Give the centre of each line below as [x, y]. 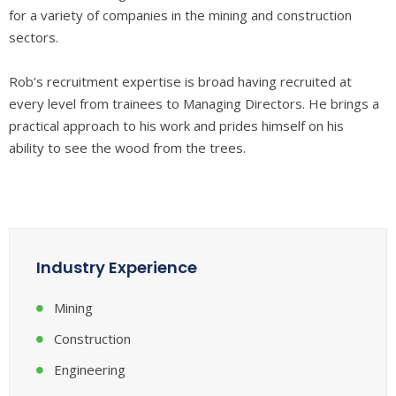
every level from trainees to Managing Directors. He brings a [194, 103]
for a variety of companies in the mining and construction [180, 15]
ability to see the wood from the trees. [127, 147]
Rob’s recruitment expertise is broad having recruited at [180, 81]
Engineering [90, 370]
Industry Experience [117, 268]
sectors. [34, 37]
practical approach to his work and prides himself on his [176, 125]
